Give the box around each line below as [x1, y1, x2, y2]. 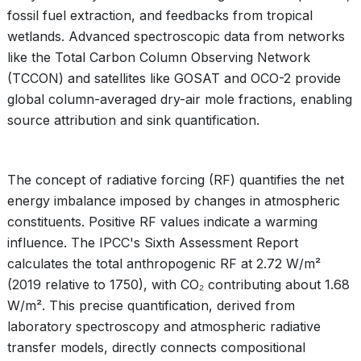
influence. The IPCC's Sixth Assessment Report [7, 234, 298, 251]
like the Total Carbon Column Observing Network [7, 49, 310, 65]
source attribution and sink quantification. [7, 112, 259, 128]
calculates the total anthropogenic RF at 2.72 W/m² [7, 255, 321, 272]
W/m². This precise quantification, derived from [7, 297, 295, 313]
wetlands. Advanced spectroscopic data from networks [7, 28, 345, 44]
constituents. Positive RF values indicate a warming [7, 214, 317, 230]
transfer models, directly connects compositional [7, 339, 305, 355]
